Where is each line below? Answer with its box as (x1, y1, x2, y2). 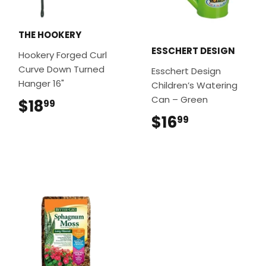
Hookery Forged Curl (18, 49, 107, 62)
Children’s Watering (151, 79, 237, 92)
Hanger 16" (18, 77, 64, 90)
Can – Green (151, 93, 208, 106)
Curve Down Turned (18, 63, 104, 76)
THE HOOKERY (18, 28, 81, 42)
